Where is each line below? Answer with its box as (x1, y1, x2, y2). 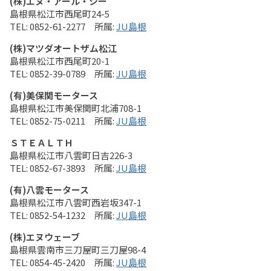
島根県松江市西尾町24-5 (10, 7, 109, 20)
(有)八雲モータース (10, 183, 89, 196)
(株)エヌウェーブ (10, 230, 80, 243)
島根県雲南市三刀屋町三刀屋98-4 (10, 243, 146, 256)
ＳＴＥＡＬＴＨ (10, 136, 73, 149)
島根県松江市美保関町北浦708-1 (10, 102, 142, 114)
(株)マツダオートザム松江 (10, 42, 117, 54)
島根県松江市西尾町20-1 (10, 54, 109, 67)
